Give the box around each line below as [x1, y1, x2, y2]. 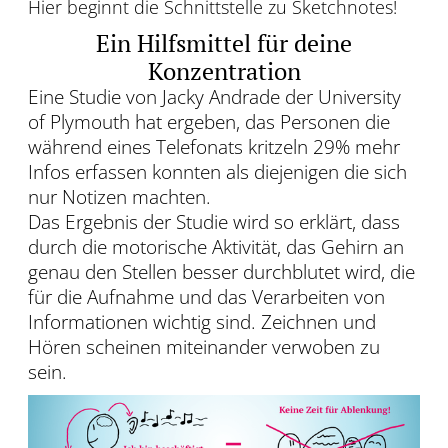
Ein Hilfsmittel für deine [96, 27, 352, 59]
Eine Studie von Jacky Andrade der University [28, 84, 401, 110]
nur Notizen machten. [28, 184, 211, 210]
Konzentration [147, 55, 301, 87]
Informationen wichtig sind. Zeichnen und [28, 309, 376, 335]
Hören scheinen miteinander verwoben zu [28, 334, 380, 360]
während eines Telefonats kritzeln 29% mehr [28, 134, 400, 160]
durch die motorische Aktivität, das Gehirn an [28, 234, 404, 260]
